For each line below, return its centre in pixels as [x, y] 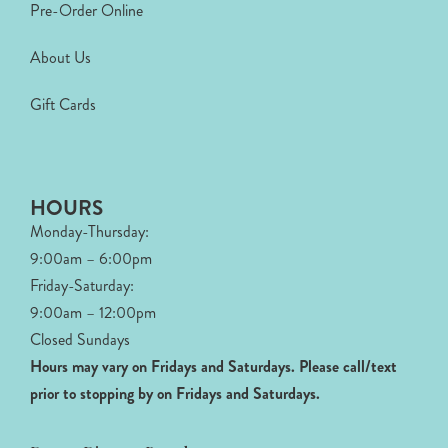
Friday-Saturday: [82, 286]
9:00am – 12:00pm [93, 313]
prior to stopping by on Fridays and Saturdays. [175, 394]
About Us [60, 58]
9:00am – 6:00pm [91, 259]
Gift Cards [63, 105]
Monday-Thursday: [89, 232]
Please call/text [348, 367]
